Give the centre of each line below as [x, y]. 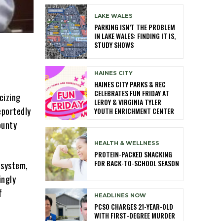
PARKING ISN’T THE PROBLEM [135, 27]
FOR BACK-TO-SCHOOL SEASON [137, 163]
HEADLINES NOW [120, 196]
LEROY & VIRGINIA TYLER [128, 102]
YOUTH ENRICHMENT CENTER [134, 110]
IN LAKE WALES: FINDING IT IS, [135, 36]
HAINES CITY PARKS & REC [130, 84]
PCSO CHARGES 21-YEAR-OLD [134, 207]
